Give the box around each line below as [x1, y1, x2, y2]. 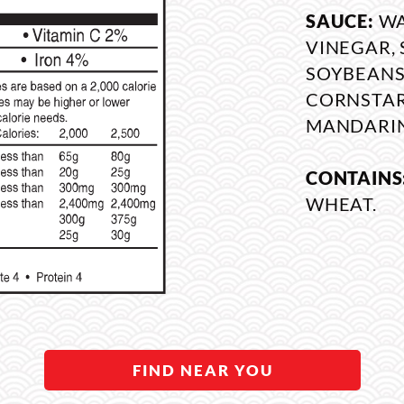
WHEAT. [306, 193, 377, 215]
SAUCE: [306, 10, 379, 32]
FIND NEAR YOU [132, 361, 273, 380]
